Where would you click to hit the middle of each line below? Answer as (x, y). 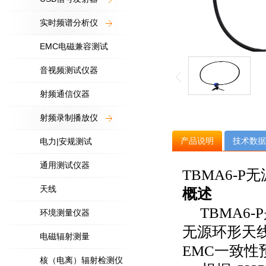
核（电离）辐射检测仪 (81, 260)
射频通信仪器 (65, 94)
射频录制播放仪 (69, 118)
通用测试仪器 (65, 165)
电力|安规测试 (66, 141)
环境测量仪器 (65, 213)
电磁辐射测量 (65, 236)
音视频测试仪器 (69, 70)
